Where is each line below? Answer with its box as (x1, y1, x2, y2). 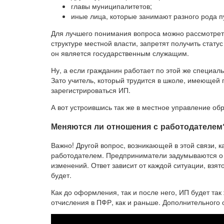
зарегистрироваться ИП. (51, 85, 130, 95)
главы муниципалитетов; (71, 1, 152, 11)
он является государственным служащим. (51, 48, 189, 58)
